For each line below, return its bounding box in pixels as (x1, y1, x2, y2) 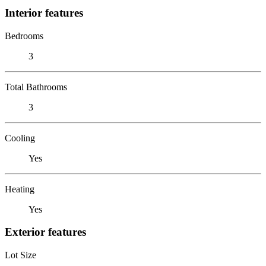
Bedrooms (5, 30, 43, 41)
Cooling (5, 132, 35, 143)
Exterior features (5, 226, 86, 239)
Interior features (5, 6, 83, 19)
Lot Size (5, 249, 36, 260)
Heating (5, 183, 34, 194)
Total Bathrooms (5, 81, 67, 92)
